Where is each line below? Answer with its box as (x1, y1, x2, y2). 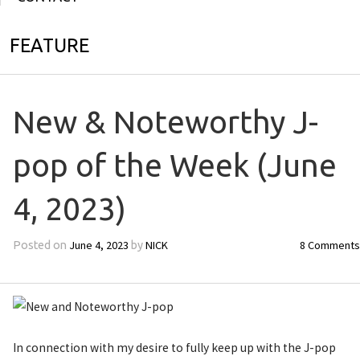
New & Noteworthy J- (12, 104, 318, 140)
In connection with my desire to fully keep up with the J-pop (12, 339, 336, 355)
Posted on (12, 238, 69, 252)
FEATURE (9, 34, 89, 55)
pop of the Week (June (12, 148, 337, 183)
